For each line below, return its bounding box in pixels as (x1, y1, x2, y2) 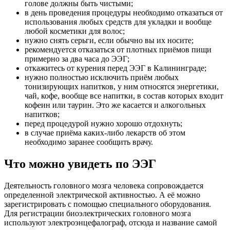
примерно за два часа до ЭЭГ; (25, 54, 129, 64)
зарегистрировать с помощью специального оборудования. (4, 199, 211, 208)
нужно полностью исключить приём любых (25, 73, 179, 82)
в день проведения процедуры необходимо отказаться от (25, 8, 223, 17)
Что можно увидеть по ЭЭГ (4, 157, 156, 170)
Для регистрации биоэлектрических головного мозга (4, 208, 191, 218)
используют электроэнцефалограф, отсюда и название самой (4, 218, 217, 227)
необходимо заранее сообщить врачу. (25, 138, 153, 147)
